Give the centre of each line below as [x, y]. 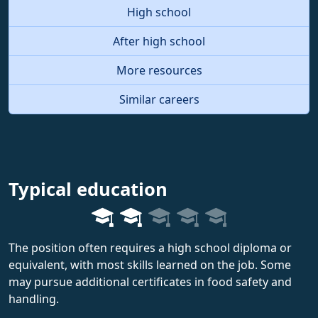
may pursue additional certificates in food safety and [150, 281]
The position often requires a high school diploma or [150, 247]
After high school [159, 41]
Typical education [88, 189]
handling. [34, 298]
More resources [159, 70]
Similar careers [159, 99]
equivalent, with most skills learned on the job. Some [150, 264]
